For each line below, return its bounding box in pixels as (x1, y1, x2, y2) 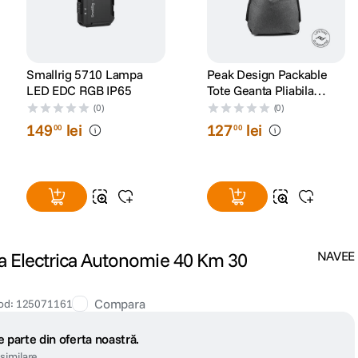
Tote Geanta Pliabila (206, 82, 314, 99)
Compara (94, 296, 145, 312)
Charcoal (206, 98, 256, 115)
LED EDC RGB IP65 (26, 82, 132, 99)
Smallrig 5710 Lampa (26, 66, 143, 83)
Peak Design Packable (206, 66, 328, 83)
